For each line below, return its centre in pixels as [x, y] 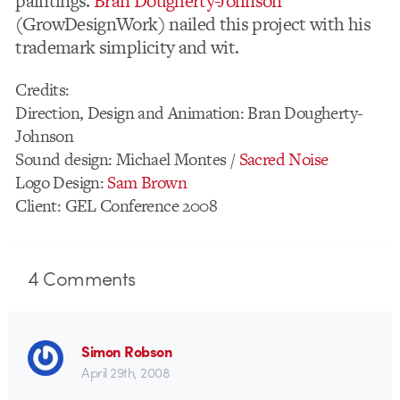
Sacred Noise [283, 159]
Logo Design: [62, 182]
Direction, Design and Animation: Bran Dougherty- [189, 112]
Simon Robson [127, 351]
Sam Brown [147, 182]
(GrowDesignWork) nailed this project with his [193, 23]
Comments [87, 278]
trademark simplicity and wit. [127, 46]
